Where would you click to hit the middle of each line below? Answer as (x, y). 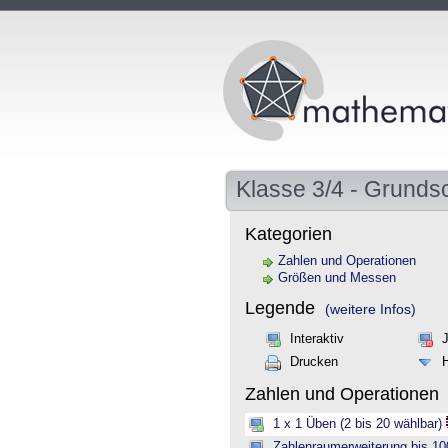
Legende (282, 308)
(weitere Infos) (370, 309)
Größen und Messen (337, 278)
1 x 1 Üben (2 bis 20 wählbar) (357, 424)
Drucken (314, 362)
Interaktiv (317, 339)
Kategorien (288, 234)
